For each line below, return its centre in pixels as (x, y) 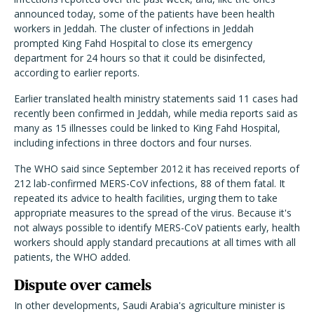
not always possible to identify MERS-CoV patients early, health (157, 227)
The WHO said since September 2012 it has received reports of (157, 169)
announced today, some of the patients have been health (144, 14)
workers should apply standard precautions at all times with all (155, 242)
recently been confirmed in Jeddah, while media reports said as (156, 113)
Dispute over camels (83, 285)
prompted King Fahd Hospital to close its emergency (133, 43)
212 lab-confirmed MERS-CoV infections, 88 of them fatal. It (150, 183)
